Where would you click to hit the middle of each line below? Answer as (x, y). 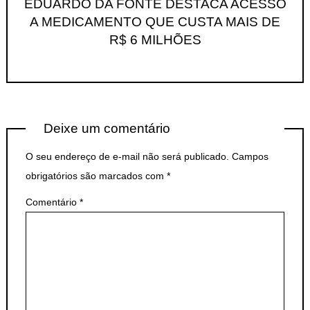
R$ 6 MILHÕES (155, 40)
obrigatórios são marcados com (96, 175)
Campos (250, 156)
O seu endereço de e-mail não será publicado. (127, 156)
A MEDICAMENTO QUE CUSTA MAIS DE (155, 22)
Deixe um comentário (107, 129)
